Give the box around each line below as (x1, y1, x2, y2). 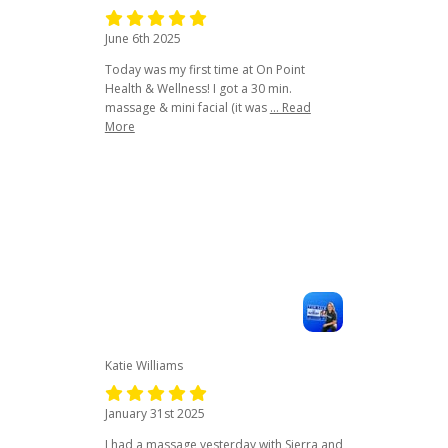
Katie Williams (104, 356, 183, 374)
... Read (269, 98, 311, 116)
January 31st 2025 (104, 404, 205, 422)
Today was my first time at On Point (104, 60, 305, 78)
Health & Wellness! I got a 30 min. (104, 79, 292, 97)
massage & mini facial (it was (104, 98, 267, 116)
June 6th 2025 (104, 29, 181, 47)
